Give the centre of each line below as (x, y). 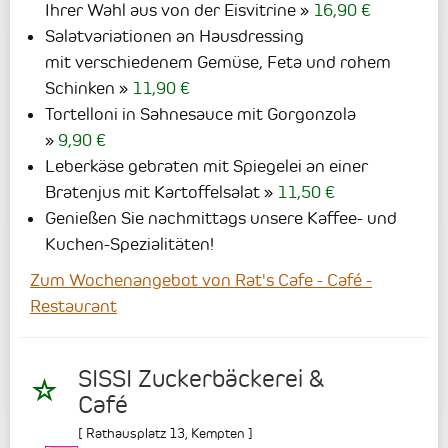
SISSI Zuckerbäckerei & (201, 378)
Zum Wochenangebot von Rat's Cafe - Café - (201, 280)
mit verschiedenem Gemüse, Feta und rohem (218, 62)
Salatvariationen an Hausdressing (174, 36)
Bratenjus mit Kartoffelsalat (152, 192)
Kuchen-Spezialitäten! (129, 244)
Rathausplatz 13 (135, 432)
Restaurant (73, 306)
